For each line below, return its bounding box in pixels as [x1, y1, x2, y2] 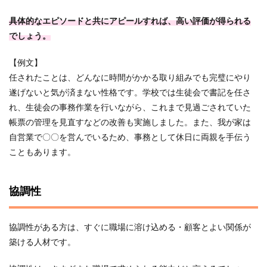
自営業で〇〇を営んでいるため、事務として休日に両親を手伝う [9, 133, 251, 142]
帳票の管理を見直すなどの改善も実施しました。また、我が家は [9, 119, 251, 127]
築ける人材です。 [9, 238, 76, 247]
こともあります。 [9, 148, 76, 157]
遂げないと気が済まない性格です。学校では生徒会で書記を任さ [9, 89, 251, 97]
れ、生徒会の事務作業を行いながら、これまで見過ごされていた [9, 104, 251, 112]
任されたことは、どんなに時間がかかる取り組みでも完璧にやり [9, 74, 251, 82]
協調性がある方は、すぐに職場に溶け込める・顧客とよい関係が [9, 223, 251, 232]
